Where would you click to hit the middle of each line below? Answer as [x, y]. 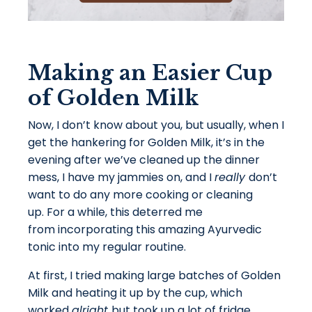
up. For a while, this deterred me [115, 212]
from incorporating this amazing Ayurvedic [145, 230]
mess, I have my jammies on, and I [121, 178]
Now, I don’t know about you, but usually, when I [156, 125]
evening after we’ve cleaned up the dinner [144, 160]
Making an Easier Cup [150, 73]
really [232, 178]
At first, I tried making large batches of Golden [154, 276]
